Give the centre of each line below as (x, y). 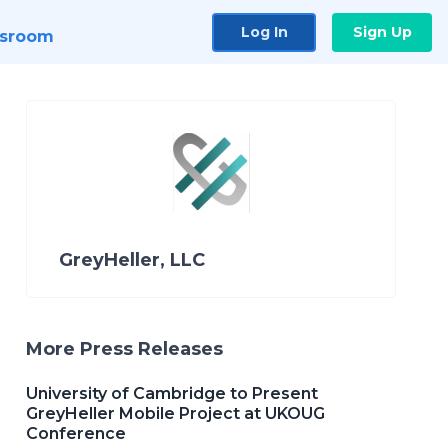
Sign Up (382, 31)
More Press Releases (124, 349)
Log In (264, 31)
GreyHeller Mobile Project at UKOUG (175, 413)
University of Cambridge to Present (172, 393)
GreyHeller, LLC (132, 260)
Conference (76, 433)
